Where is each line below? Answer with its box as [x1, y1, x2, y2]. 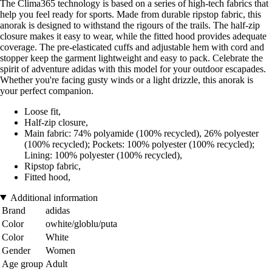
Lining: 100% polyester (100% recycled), [24, 149, 182, 160]
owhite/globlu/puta [46, 218, 117, 229]
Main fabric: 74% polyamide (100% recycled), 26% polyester [24, 127, 259, 138]
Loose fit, [24, 106, 61, 117]
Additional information [10, 192, 98, 203]
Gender [2, 245, 30, 256]
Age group [2, 258, 43, 269]
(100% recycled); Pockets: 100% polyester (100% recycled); [24, 138, 254, 149]
